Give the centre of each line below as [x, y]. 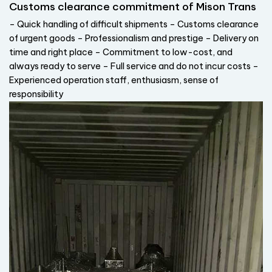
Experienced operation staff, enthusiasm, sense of [114, 80]
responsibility [36, 94]
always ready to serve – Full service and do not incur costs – [134, 66]
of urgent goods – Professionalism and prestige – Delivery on [134, 39]
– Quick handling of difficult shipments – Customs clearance [134, 25]
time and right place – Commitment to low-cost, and [121, 53]
